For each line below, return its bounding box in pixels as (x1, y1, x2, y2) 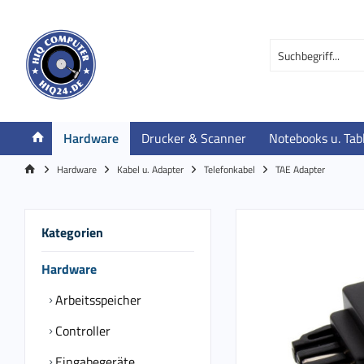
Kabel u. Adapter (117, 162, 184, 177)
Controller (52, 321, 110, 340)
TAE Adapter (275, 162, 325, 177)
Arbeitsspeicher (52, 290, 141, 310)
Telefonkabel (204, 162, 255, 177)
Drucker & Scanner (141, 128, 246, 148)
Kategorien (41, 223, 103, 242)
